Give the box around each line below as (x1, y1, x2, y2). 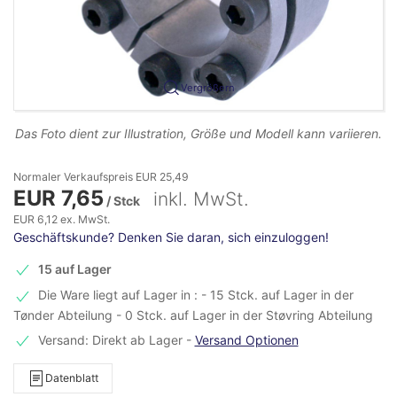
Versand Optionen (194, 332, 299, 348)
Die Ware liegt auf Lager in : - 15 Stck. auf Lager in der (37, 287, 354, 303)
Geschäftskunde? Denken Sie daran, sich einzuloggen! (13, 229, 329, 245)
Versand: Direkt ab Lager (37, 332, 183, 348)
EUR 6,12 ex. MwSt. (13, 212, 110, 226)
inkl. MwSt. (153, 187, 249, 210)
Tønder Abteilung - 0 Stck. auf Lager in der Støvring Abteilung (13, 307, 373, 323)
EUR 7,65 (13, 184, 104, 211)
